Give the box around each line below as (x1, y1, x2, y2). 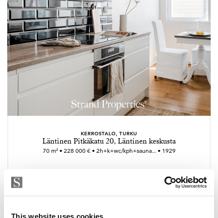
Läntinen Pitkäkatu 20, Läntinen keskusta (42, 136, 176, 146)
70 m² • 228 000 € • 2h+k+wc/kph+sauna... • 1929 (42, 147, 176, 154)
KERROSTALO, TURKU (80, 130, 138, 137)
